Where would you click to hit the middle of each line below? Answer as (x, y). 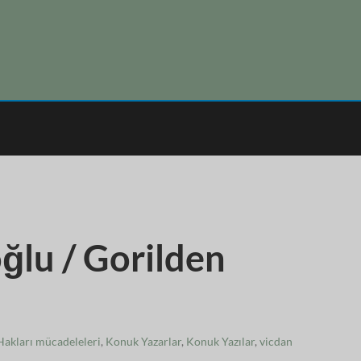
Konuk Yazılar (220, 341)
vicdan (276, 341)
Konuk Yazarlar (143, 341)
